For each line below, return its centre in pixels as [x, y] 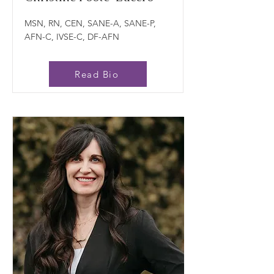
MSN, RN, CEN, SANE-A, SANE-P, [90, 23]
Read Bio [97, 74]
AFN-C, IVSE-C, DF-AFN [72, 37]
